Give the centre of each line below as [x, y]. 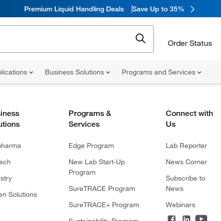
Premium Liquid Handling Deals [74, 9]
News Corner [186, 162]
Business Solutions [75, 72]
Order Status [190, 43]
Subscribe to [185, 178]
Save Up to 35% [158, 9]
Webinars [180, 205]
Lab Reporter [186, 146]
